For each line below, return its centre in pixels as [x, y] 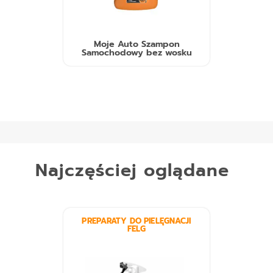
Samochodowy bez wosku [136, 53]
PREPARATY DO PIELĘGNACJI [136, 221]
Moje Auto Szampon [136, 44]
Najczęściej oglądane [132, 171]
